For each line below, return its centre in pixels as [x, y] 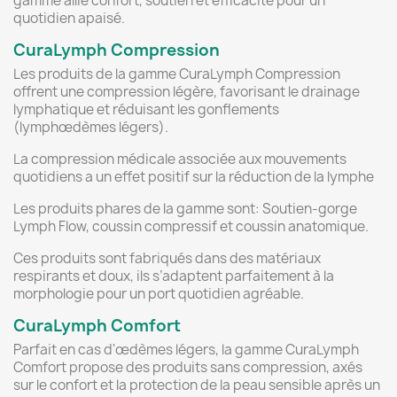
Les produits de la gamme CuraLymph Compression [177, 74]
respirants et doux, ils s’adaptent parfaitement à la [174, 276]
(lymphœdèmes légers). [91, 128]
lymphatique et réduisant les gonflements [146, 110]
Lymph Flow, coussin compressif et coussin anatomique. [191, 227]
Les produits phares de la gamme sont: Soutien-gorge [185, 209]
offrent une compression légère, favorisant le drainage [187, 92]
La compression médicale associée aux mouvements [180, 160]
